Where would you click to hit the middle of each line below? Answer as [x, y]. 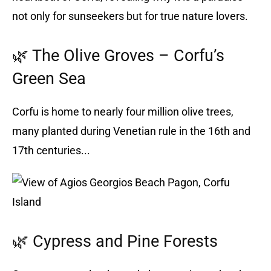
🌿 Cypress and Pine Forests [115, 241]
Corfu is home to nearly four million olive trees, [123, 111]
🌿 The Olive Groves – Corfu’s [118, 55]
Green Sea [49, 78]
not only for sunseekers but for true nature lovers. [130, 16]
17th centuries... [51, 150]
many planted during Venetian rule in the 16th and [131, 131]
